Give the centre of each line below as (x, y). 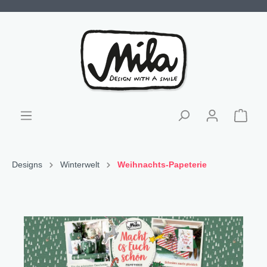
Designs (27, 164)
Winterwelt (80, 164)
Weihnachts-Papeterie (162, 164)
